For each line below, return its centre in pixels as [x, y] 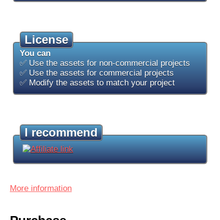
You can [35, 53]
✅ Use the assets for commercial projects [97, 73]
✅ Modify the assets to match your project [97, 83]
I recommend [61, 132]
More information [41, 188]
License [46, 40]
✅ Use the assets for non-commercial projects [105, 63]
